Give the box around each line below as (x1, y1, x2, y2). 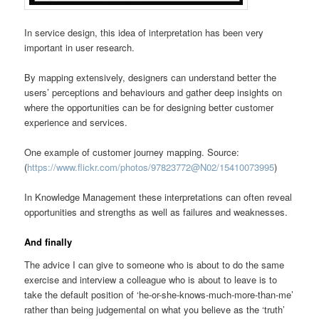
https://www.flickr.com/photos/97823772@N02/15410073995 (27, 159, 275, 174)
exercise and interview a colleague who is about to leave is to (24, 272, 278, 286)
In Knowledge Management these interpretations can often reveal (24, 190, 293, 204)
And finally (24, 235, 73, 249)
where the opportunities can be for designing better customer (24, 100, 274, 114)
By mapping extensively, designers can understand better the (24, 70, 277, 84)
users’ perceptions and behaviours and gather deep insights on (24, 85, 283, 99)
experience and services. (24, 115, 128, 129)
